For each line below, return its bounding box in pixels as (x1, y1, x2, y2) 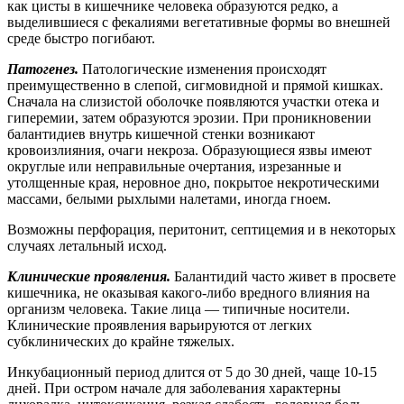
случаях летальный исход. (7, 237, 167, 253)
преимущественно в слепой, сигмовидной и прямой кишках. (7, 77, 383, 93)
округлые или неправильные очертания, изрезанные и (7, 158, 342, 174)
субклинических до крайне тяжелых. (7, 333, 234, 349)
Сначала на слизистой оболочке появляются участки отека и (7, 93, 380, 109)
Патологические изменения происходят (82, 60, 326, 77)
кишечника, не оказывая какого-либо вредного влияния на (7, 284, 370, 300)
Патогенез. (7, 60, 82, 77)
